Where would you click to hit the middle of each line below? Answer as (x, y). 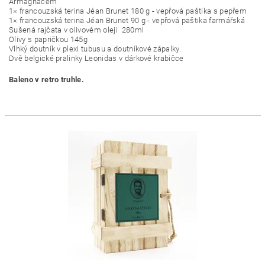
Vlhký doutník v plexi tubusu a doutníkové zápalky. (95, 49)
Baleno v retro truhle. (48, 80)
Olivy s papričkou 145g (49, 40)
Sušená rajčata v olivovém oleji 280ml (77, 30)
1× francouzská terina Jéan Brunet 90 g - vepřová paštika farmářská (127, 21)
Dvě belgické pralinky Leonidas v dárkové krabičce (96, 59)
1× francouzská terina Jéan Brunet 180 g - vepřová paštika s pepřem (128, 11)
